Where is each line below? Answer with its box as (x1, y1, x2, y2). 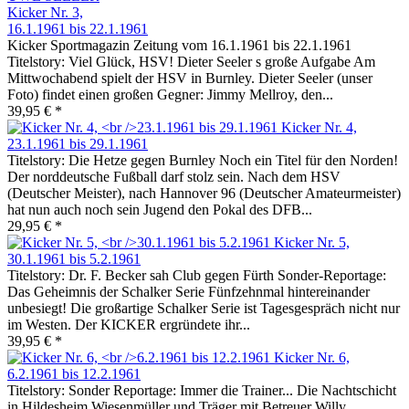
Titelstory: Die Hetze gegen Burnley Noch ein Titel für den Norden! (7, 152, 398, 169)
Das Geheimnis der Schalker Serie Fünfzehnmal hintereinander (7, 284, 370, 300)
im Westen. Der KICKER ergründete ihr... (7, 317, 250, 333)
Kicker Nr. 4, (281, 120, 357, 136)
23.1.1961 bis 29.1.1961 (7, 136, 148, 152)
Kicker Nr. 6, (274, 350, 350, 366)
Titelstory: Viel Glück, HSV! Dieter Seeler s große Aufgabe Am (7, 54, 375, 70)
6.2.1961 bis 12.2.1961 (7, 366, 141, 383)
